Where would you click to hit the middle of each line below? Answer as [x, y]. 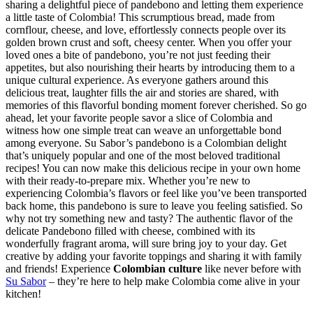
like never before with [252, 268]
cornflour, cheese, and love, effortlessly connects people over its [146, 29]
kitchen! [23, 293]
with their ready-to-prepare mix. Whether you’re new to [128, 180]
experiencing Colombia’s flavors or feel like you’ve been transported [156, 193]
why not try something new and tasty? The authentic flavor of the [149, 218]
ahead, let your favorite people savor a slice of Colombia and [139, 117]
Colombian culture [158, 268]
